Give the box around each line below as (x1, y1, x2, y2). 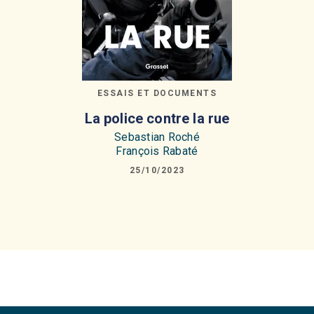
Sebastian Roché (114, 130, 200, 144)
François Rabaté (116, 144, 198, 158)
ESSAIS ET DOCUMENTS (97, 88, 217, 98)
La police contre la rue (84, 109, 230, 127)
